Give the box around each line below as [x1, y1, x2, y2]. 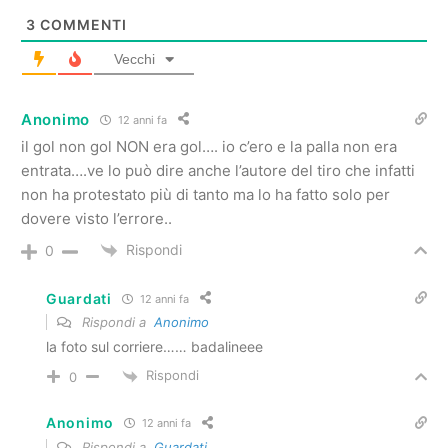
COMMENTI [36, 16, 127, 34]
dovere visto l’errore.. [21, 209, 172, 229]
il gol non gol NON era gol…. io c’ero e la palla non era [21, 137, 397, 157]
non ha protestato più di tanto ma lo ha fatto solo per [21, 185, 390, 205]
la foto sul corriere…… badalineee [46, 338, 263, 356]
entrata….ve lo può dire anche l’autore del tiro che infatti [21, 161, 415, 181]
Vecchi [114, 51, 155, 68]
